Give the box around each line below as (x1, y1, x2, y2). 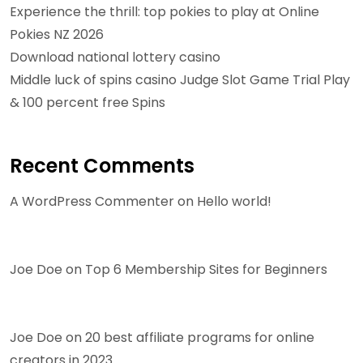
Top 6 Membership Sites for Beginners (85, 260, 327, 279)
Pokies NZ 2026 (10, 25, 104, 44)
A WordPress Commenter (10, 192, 174, 211)
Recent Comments (10, 152, 194, 179)
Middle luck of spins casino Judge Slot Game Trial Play (10, 70, 350, 89)
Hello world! (197, 192, 271, 211)
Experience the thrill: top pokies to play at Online (10, 2, 319, 21)
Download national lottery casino (10, 48, 220, 66)
